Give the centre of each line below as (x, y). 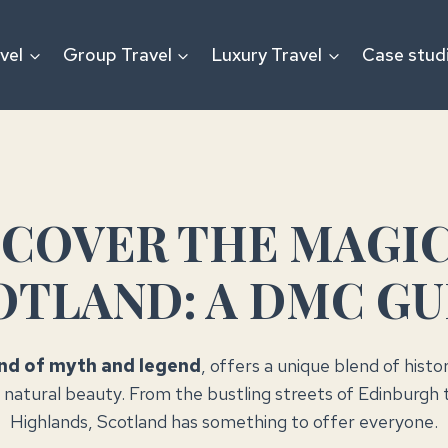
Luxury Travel (267, 54)
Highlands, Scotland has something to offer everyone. (224, 421)
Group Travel (117, 54)
